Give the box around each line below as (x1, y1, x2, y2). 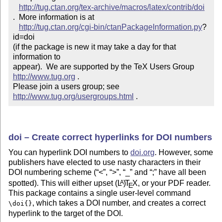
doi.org (130, 148, 155, 157)
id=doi (12, 33, 35, 42)
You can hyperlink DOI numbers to (8, 148, 131, 157)
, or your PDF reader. (137, 179, 211, 188)
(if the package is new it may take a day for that (12, 43, 176, 52)
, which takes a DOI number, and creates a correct (32, 199, 206, 208)
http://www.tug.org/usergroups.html (12, 92, 134, 101)
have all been (157, 168, 207, 177)
